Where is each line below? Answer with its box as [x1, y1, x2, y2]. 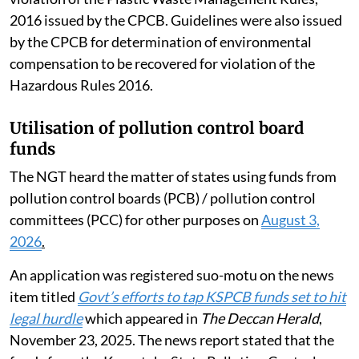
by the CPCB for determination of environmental [10, 33, 312, 51]
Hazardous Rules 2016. [10, 76, 153, 95]
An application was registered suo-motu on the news [10, 266, 334, 284]
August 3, [261, 211, 320, 229]
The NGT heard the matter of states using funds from [10, 167, 337, 186]
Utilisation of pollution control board [10, 118, 304, 139]
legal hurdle [10, 309, 83, 328]
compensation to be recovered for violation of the [10, 54, 315, 73]
